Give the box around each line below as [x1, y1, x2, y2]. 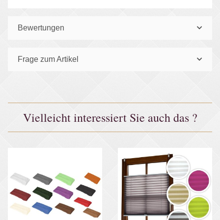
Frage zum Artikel [18, 55, 79, 63]
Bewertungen [18, 23, 64, 32]
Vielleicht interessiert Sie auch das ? [23, 109, 197, 125]
